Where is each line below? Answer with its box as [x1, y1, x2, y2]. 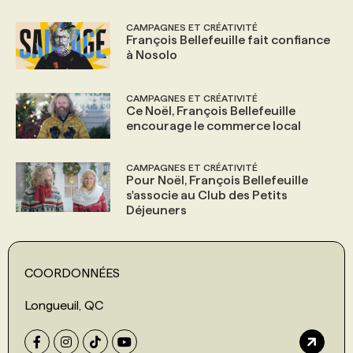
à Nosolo [126, 47, 177, 61]
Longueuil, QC [24, 299, 103, 313]
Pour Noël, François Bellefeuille [126, 173, 308, 188]
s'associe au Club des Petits [126, 188, 288, 203]
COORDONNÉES [24, 266, 120, 281]
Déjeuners [126, 203, 187, 217]
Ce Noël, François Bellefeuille [126, 103, 295, 117]
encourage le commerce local [126, 118, 301, 132]
